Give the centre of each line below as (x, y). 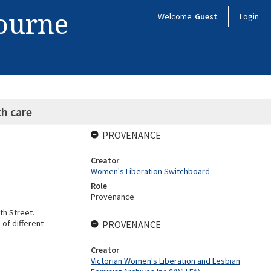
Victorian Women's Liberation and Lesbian (165, 261)
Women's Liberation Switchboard (150, 171)
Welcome (176, 16)
